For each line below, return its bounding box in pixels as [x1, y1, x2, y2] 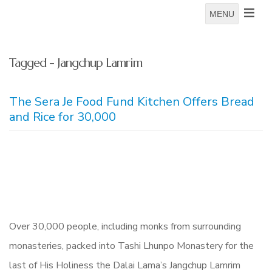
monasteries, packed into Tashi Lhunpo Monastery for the [9, 239, 254, 253]
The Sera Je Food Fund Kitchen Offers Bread [9, 93, 254, 110]
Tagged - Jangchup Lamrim [9, 55, 142, 70]
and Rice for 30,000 [9, 109, 116, 125]
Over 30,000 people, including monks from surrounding [9, 220, 241, 233]
